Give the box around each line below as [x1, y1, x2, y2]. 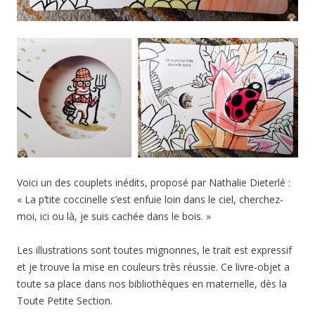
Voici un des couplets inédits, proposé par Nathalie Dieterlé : [17, 175, 290, 189]
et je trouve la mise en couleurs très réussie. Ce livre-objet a [17, 259, 290, 274]
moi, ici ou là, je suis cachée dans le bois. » [17, 209, 211, 223]
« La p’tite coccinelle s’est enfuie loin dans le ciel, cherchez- [17, 192, 283, 206]
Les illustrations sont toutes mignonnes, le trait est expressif [17, 243, 292, 257]
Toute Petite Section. [17, 293, 112, 307]
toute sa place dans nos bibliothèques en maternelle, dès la [17, 276, 287, 290]
